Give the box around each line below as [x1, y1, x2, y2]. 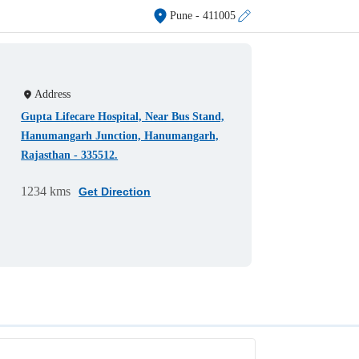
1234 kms [21, 184, 71, 199]
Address [34, 88, 71, 101]
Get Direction [79, 185, 151, 198]
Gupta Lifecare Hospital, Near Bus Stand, [21, 111, 225, 123]
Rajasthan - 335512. [21, 149, 119, 162]
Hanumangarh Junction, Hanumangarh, [21, 130, 220, 143]
